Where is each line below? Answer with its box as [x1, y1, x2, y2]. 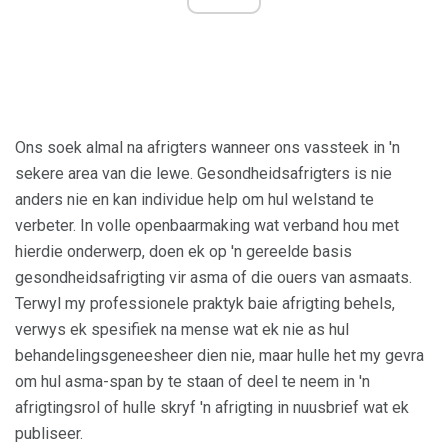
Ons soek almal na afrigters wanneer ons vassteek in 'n [15, 138, 400, 158]
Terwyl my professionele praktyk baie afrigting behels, [15, 294, 395, 314]
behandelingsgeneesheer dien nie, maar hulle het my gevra [15, 346, 424, 366]
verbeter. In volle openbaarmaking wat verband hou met [15, 216, 399, 236]
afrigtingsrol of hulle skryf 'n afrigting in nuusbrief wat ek [15, 398, 409, 418]
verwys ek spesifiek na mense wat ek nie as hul [15, 320, 349, 340]
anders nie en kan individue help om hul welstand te [15, 190, 374, 210]
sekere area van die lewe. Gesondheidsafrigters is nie [15, 164, 392, 184]
